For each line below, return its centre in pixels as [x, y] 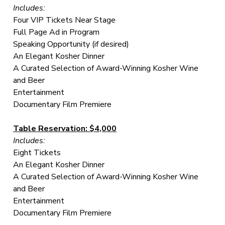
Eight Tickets [37, 152]
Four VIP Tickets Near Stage [65, 20]
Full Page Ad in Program [57, 32]
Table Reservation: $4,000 [65, 128]
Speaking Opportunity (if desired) [71, 44]
